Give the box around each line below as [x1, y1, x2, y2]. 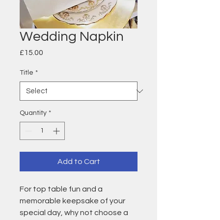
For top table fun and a [20, 185, 103, 193]
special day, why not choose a [20, 209, 128, 217]
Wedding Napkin [20, 29, 124, 44]
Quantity [20, 110, 47, 116]
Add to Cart [57, 158, 100, 165]
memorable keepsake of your [20, 197, 125, 205]
